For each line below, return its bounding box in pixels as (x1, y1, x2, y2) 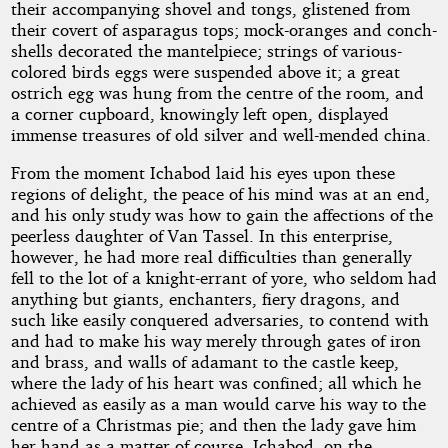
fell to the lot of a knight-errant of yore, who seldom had (10, 267, 437, 289)
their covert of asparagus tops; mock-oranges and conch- (10, 19, 437, 41)
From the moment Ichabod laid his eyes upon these (10, 162, 395, 184)
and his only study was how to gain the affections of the (10, 204, 433, 226)
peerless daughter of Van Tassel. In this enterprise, (10, 225, 393, 247)
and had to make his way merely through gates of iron (10, 330, 421, 352)
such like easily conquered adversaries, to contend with (10, 309, 429, 331)
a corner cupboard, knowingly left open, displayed (10, 103, 389, 125)
